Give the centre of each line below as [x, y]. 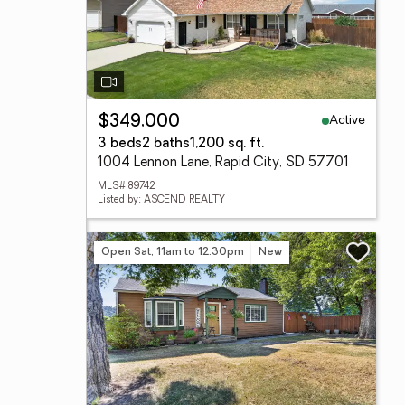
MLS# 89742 [127, 187]
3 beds [120, 144]
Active [347, 120]
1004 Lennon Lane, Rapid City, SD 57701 [223, 163]
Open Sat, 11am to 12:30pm [173, 252]
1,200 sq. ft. [227, 144]
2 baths [166, 144]
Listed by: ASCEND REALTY [161, 200]
